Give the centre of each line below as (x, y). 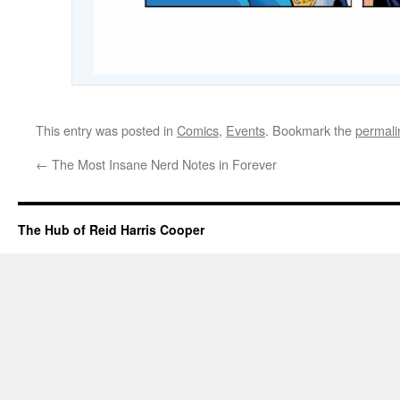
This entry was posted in (106, 130)
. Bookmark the (310, 130)
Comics (198, 130)
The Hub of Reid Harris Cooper (111, 230)
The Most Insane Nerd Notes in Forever (162, 164)
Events (246, 130)
